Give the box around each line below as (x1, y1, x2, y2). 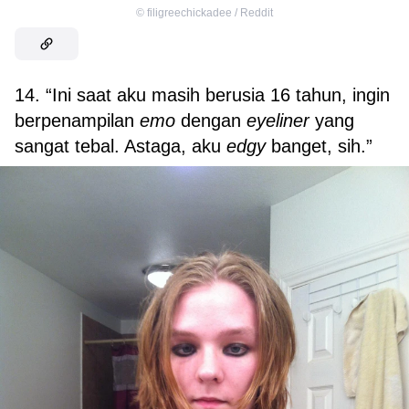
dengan (181, 110, 246, 131)
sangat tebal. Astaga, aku (15, 136, 226, 156)
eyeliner (246, 110, 315, 131)
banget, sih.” (266, 136, 372, 156)
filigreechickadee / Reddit (147, 6, 273, 19)
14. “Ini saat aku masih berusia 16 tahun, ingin (15, 85, 390, 105)
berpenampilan (15, 110, 140, 131)
